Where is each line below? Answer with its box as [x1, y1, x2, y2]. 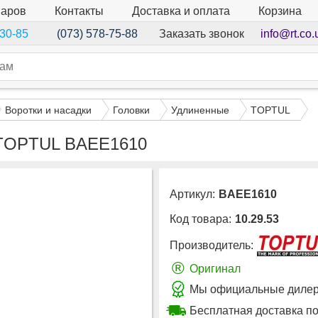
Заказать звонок [158, 27, 244, 40]
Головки [113, 104, 150, 116]
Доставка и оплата [132, 4, 230, 17]
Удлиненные [171, 104, 229, 116]
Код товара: [170, 213, 231, 226]
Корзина [258, 5, 302, 18]
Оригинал [190, 262, 241, 275]
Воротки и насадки [5, 104, 92, 116]
